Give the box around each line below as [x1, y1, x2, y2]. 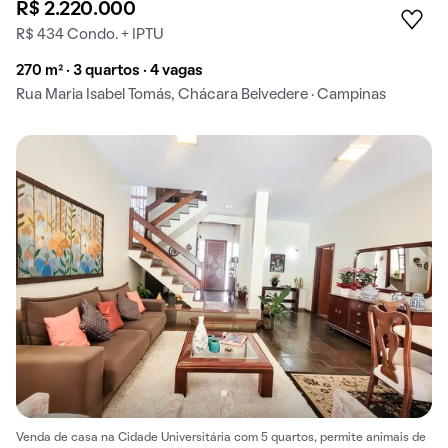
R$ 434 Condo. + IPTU [16, 27, 164, 42]
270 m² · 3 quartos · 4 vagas [16, 63, 203, 78]
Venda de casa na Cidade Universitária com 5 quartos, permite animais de [16, 433, 426, 444]
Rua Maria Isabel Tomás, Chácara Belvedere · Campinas [16, 87, 386, 102]
